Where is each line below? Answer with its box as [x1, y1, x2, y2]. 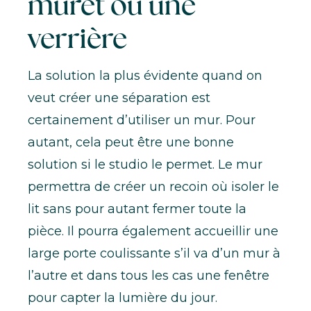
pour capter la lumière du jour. [28, 289, 217, 305]
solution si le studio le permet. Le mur [28, 156, 262, 172]
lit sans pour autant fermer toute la [28, 201, 246, 217]
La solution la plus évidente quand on [28, 67, 262, 83]
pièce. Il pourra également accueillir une [28, 223, 278, 239]
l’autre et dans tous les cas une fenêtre [28, 267, 269, 283]
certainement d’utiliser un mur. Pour [28, 112, 255, 128]
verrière [28, 19, 127, 56]
